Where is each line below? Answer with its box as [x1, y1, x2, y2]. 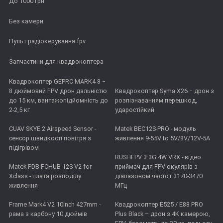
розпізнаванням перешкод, [114, 97, 197, 105]
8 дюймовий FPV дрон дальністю [9, 87, 107, 95]
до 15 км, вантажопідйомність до [9, 97, 108, 105]
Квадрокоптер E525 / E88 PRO [114, 201, 203, 209]
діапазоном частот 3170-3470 [114, 172, 203, 180]
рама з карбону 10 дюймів [9, 210, 87, 218]
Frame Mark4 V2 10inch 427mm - [9, 201, 101, 209]
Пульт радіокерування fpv [9, 37, 86, 45]
